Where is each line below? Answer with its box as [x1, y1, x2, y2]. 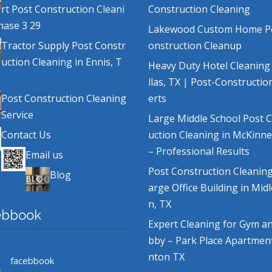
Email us [25, 148, 63, 162]
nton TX [148, 250, 185, 264]
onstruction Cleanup [148, 39, 242, 53]
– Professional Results [148, 144, 250, 158]
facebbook [10, 254, 54, 267]
